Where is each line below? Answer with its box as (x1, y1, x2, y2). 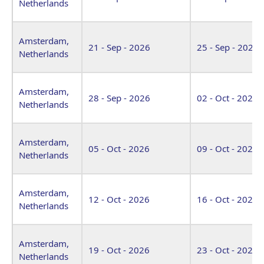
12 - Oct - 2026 (88, 193, 150, 205)
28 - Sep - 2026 (88, 91, 150, 104)
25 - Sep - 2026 (197, 41, 259, 53)
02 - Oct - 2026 (197, 91, 258, 104)
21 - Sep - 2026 (88, 41, 150, 53)
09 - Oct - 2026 (197, 142, 258, 154)
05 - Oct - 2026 (88, 142, 150, 154)
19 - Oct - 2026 (88, 243, 150, 256)
